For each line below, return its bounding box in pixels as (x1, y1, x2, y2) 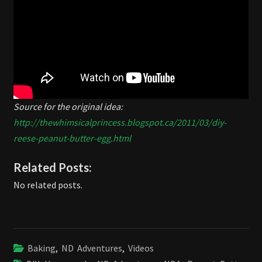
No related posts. (13, 178, 82, 191)
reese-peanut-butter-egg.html (13, 132, 131, 144)
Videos (128, 242, 154, 254)
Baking (27, 242, 56, 254)
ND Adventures (61, 242, 122, 254)
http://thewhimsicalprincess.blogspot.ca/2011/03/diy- (13, 116, 226, 128)
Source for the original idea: (13, 100, 123, 112)
